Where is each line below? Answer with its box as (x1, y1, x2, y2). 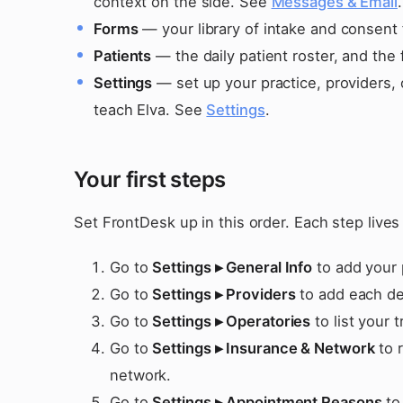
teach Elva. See (94, 101, 207, 119)
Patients (94, 47, 152, 65)
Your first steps (74, 166, 226, 193)
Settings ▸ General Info (152, 258, 313, 276)
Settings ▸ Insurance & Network (152, 339, 375, 357)
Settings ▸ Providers (152, 285, 296, 303)
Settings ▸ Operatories (152, 312, 311, 330)
